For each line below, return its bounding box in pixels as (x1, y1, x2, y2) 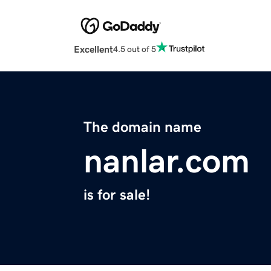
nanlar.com (83, 144, 250, 178)
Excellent (74, 44, 113, 54)
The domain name (83, 120, 201, 135)
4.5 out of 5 (113, 44, 156, 53)
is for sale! (83, 188, 150, 203)
